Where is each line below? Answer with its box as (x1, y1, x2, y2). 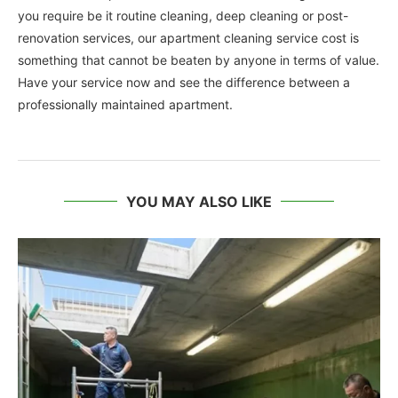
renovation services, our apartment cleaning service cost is (18, 29, 359, 45)
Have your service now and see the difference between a (18, 74, 350, 90)
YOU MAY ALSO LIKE (126, 192, 272, 211)
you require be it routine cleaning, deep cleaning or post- (18, 7, 348, 23)
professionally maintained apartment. (18, 96, 233, 112)
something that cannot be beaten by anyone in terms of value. (18, 52, 379, 68)
